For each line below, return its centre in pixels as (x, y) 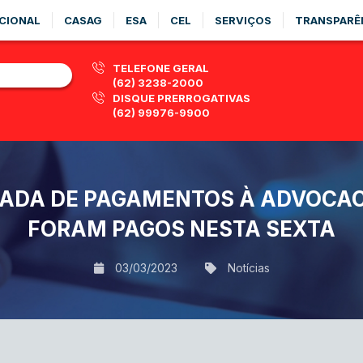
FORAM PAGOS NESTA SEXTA (181, 229)
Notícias (248, 268)
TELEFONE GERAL (161, 68)
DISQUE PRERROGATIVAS (181, 98)
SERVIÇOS (243, 20)
